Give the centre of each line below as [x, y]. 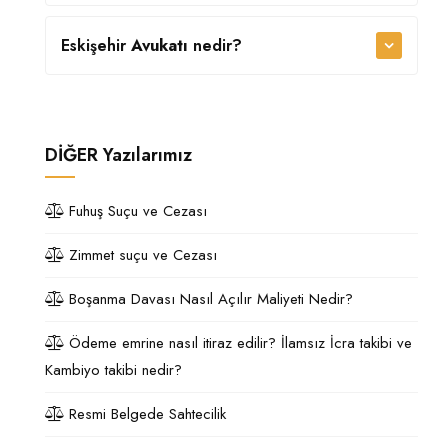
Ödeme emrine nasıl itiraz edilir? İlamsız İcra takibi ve [238, 343]
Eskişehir [96, 45]
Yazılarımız [147, 155]
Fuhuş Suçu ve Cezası [135, 211]
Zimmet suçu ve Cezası [140, 255]
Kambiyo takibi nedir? [113, 370]
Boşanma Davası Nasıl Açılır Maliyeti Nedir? [208, 299]
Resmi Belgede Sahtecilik [145, 414]
